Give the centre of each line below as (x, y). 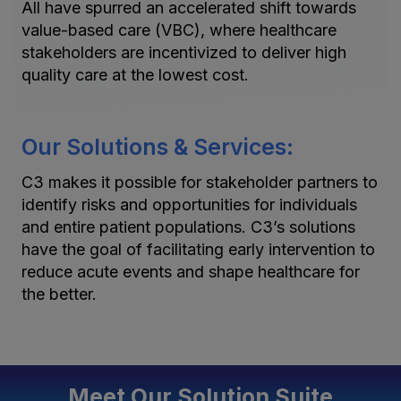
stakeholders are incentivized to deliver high (184, 53)
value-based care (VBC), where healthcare (179, 30)
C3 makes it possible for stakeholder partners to (200, 183)
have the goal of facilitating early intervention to (198, 250)
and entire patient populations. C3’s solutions (188, 227)
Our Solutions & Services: (158, 147)
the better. (59, 294)
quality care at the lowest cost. (135, 75)
